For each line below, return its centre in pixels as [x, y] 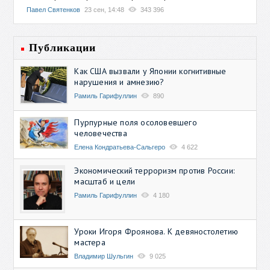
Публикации [63, 47]
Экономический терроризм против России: [155, 170]
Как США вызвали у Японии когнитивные [150, 71]
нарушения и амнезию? [119, 82]
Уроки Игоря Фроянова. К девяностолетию [156, 231]
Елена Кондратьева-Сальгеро [120, 147]
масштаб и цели [105, 181]
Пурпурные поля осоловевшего [136, 122]
